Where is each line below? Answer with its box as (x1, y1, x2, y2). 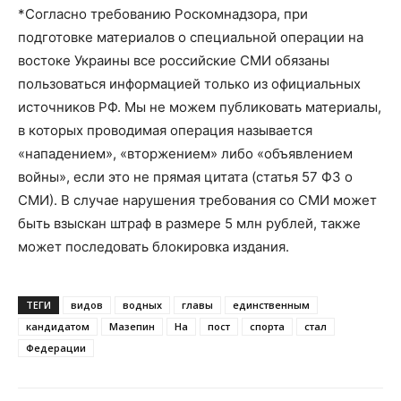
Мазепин (109, 320, 155, 333)
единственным (233, 298, 310, 311)
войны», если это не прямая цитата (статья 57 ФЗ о (18, 168, 353, 185)
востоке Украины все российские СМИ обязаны (18, 52, 329, 69)
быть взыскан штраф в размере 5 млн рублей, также (18, 215, 361, 232)
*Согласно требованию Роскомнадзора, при (18, 5, 308, 22)
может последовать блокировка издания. (18, 238, 289, 255)
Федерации (26, 341, 86, 354)
